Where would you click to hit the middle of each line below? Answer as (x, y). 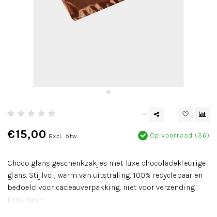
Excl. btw (63, 136)
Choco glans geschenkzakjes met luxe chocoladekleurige (107, 163)
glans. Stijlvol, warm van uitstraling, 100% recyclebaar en (105, 175)
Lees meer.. (26, 199)
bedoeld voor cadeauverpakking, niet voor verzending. (101, 187)
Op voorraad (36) (179, 135)
